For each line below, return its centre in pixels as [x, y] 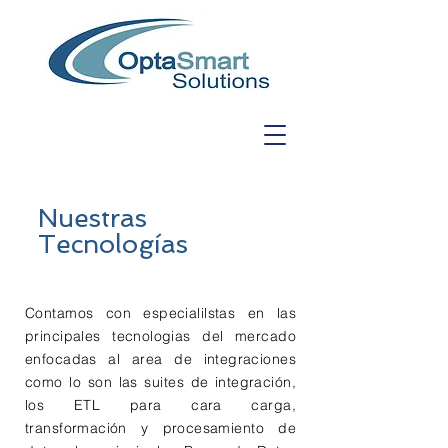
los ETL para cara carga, [160, 405]
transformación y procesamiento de [160, 428]
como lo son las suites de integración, [160, 382]
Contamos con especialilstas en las [160, 313]
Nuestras [92, 218]
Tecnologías [113, 244]
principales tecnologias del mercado [160, 336]
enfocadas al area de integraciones [160, 359]
